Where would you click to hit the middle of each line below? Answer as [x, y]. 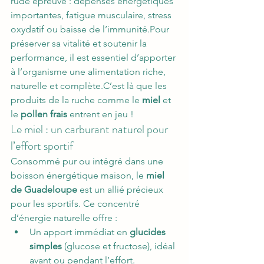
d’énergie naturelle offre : [64, 218]
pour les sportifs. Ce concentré [76, 204]
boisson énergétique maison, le [78, 175]
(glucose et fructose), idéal [120, 246]
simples [46, 246]
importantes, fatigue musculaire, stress [92, 15]
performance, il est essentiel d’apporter [94, 57]
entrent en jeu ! [100, 114]
